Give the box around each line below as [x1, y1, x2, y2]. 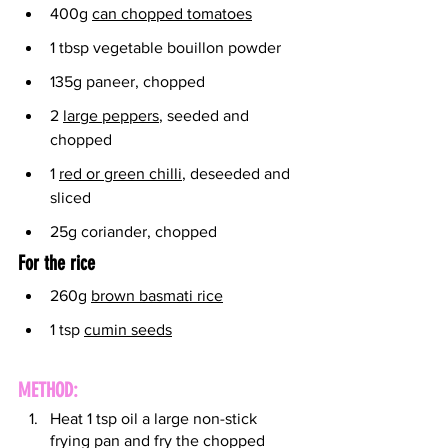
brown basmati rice [91, 287, 223, 305]
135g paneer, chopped [50, 73, 205, 91]
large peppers [63, 107, 159, 125]
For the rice [18, 251, 95, 276]
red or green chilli [59, 165, 182, 183]
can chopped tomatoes [92, 5, 252, 23]
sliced [50, 189, 91, 207]
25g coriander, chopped [50, 223, 217, 241]
